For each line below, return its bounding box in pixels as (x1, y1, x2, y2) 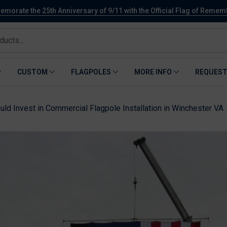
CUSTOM (17, 68, 48, 76)
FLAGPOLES (71, 68, 111, 76)
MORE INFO (134, 68, 172, 76)
